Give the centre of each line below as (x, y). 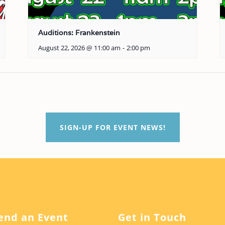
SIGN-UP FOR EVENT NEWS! (113, 127)
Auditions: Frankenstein (79, 33)
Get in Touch (152, 217)
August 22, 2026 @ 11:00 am (80, 48)
